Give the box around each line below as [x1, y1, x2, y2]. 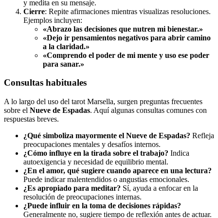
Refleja [190, 131, 214, 140]
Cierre [23, 7, 45, 16]
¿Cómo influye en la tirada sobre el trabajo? [23, 149, 168, 158]
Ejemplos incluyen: [23, 16, 82, 24]
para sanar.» [43, 59, 84, 68]
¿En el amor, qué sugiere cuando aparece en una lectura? [23, 166, 212, 175]
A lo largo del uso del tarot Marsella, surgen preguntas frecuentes [4, 97, 202, 106]
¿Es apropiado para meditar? [23, 184, 121, 193]
